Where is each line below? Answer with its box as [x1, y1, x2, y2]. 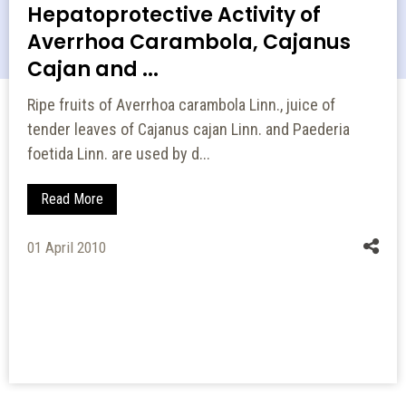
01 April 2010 [27, 237, 106, 256]
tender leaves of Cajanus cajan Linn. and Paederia [27, 119, 350, 139]
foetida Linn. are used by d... [27, 143, 210, 163]
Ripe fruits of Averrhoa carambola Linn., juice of [27, 94, 335, 114]
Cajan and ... [27, 54, 159, 83]
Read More [41, 189, 103, 208]
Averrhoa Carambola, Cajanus [27, 27, 351, 56]
